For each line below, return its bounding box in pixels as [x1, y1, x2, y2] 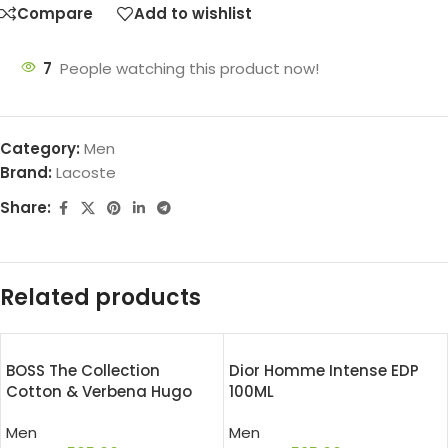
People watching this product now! [60, 57, 319, 79]
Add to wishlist [134, 3, 252, 25]
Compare [17, 3, 93, 25]
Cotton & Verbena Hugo [6, 380, 192, 402]
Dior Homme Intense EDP [229, 359, 419, 381]
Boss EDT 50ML [6, 401, 119, 423]
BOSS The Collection [6, 359, 160, 381]
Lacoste [56, 161, 116, 183]
